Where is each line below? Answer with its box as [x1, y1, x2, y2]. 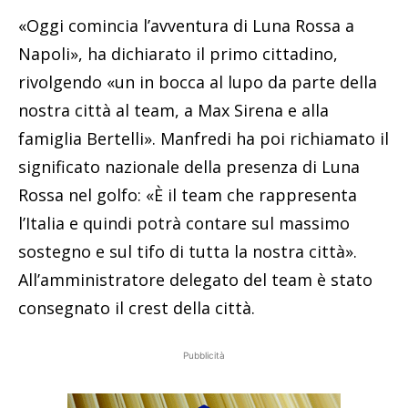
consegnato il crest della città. [18, 297, 255, 320]
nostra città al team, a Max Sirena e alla [18, 99, 329, 122]
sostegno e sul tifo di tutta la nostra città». [18, 240, 357, 263]
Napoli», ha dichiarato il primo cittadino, [18, 43, 338, 66]
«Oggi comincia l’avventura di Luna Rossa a [18, 15, 354, 37]
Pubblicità [183, 350, 225, 362]
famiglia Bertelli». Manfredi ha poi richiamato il [18, 127, 389, 150]
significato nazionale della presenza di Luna [18, 156, 360, 178]
